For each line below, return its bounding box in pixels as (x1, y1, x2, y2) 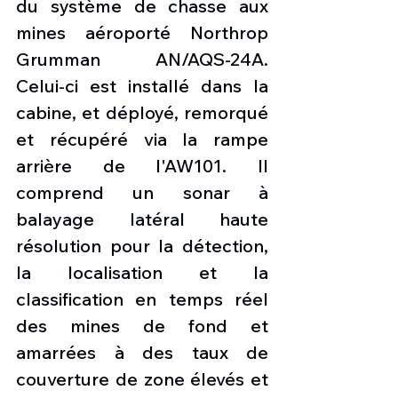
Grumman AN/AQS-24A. (16, 48, 268, 71)
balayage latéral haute (16, 208, 268, 231)
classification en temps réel (16, 288, 268, 311)
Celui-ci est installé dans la (16, 75, 268, 98)
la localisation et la (16, 261, 268, 284)
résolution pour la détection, (16, 235, 268, 258)
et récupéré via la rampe (16, 128, 268, 151)
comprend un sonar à (16, 181, 268, 204)
